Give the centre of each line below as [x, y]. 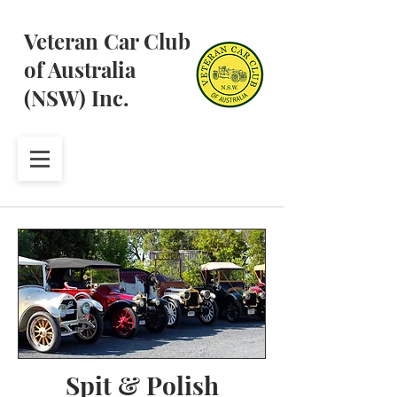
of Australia [80, 69]
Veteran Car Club [107, 41]
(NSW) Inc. [76, 97]
